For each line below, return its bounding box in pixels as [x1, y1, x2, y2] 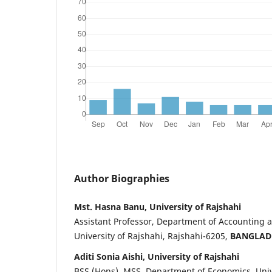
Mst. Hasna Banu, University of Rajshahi [74, 200, 241, 212]
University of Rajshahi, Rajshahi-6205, [74, 229, 230, 242]
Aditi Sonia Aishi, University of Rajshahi [74, 250, 239, 262]
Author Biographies [74, 171, 169, 185]
